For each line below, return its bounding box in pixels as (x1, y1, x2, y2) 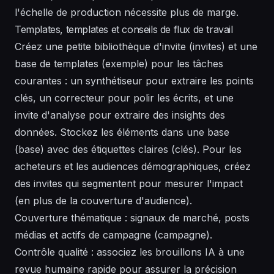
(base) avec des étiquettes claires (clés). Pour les (15, 143, 242, 156)
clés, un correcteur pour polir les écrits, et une (15, 92, 234, 105)
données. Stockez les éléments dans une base (15, 126, 229, 139)
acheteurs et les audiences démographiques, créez (15, 160, 251, 173)
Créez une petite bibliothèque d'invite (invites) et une (15, 40, 257, 53)
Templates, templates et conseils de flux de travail (15, 23, 233, 36)
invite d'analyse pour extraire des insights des (15, 109, 225, 122)
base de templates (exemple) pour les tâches (15, 57, 223, 70)
